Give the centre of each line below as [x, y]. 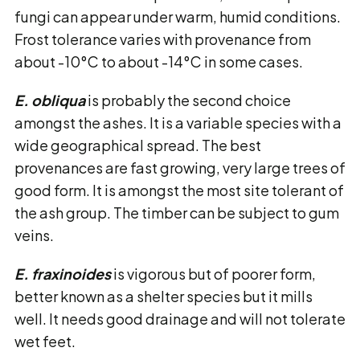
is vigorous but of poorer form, [213, 274]
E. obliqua [50, 100]
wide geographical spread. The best [138, 145]
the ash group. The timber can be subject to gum [177, 213]
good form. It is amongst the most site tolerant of [179, 190]
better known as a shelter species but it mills [164, 296]
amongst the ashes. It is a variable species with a [178, 123]
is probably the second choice [188, 100]
